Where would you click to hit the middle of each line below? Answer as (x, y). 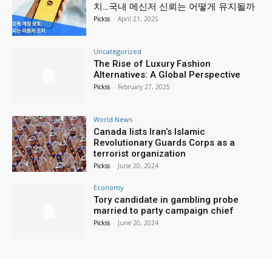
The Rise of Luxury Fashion (152, 63)
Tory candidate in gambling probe (166, 199)
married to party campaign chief (164, 210)
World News (113, 119)
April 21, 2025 (138, 19)
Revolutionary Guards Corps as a (165, 142)
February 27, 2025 (144, 87)
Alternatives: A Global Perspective (167, 74)
